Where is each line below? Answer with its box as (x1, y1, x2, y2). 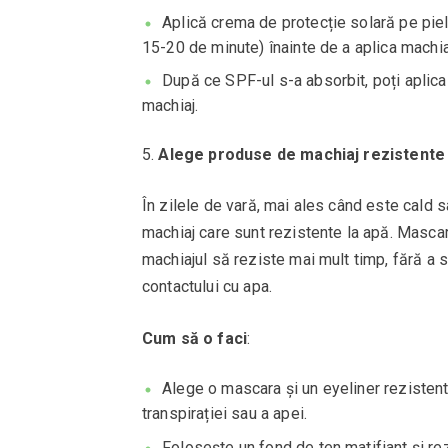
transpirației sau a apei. (142, 403, 307, 423)
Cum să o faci (142, 329, 248, 349)
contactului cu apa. (142, 277, 273, 297)
